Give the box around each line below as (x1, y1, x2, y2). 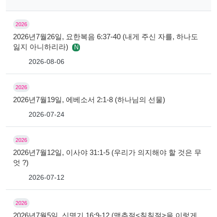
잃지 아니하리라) (13, 42, 70, 51)
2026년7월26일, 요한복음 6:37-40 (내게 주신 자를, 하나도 (13, 32, 198, 41)
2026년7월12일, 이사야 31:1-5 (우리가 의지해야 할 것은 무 (13, 148, 201, 156)
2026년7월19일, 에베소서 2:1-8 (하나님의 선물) (13, 95, 165, 104)
